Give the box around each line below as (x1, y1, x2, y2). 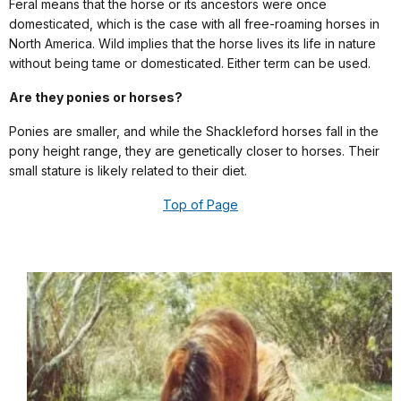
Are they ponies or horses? (9, 90, 183, 106)
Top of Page (163, 197, 238, 213)
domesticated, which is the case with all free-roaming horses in (9, 16, 380, 32)
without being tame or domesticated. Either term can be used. (9, 55, 371, 72)
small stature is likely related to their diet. (9, 163, 247, 179)
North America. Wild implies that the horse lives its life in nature (9, 36, 376, 52)
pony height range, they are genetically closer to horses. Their (9, 143, 380, 159)
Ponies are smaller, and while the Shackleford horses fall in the (9, 124, 379, 140)
